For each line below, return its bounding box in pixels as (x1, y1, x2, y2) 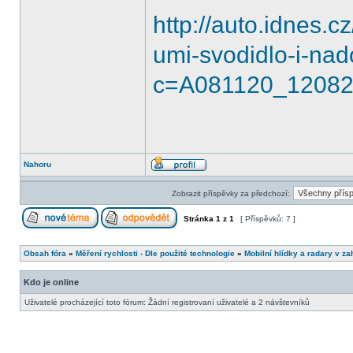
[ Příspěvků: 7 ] (238, 214, 298, 223)
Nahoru (24, 160, 51, 169)
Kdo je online (24, 277, 79, 287)
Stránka (181, 214, 216, 223)
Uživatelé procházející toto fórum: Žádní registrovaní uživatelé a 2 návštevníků (24, 298, 310, 307)
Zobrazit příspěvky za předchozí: (171, 189, 290, 198)
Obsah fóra (24, 249, 66, 258)
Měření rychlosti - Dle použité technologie (76, 249, 235, 258)
